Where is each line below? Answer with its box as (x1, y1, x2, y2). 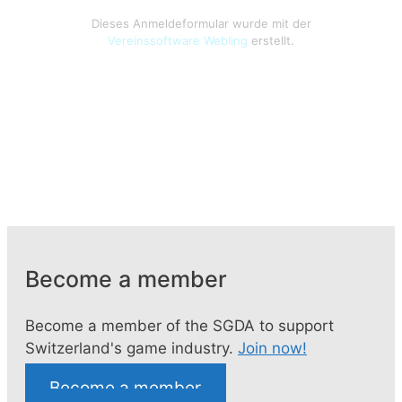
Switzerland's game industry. (25, 338, 238, 357)
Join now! (238, 338, 307, 357)
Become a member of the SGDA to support (25, 316, 334, 335)
